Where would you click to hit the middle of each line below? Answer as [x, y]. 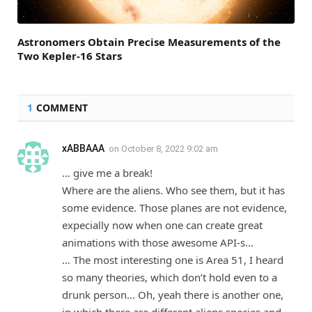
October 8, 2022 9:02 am [170, 149]
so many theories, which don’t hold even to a [170, 278]
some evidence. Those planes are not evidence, [174, 208]
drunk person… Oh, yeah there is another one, [173, 295]
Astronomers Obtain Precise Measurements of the [149, 42]
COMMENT [61, 108]
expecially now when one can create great [162, 225]
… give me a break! [107, 173]
